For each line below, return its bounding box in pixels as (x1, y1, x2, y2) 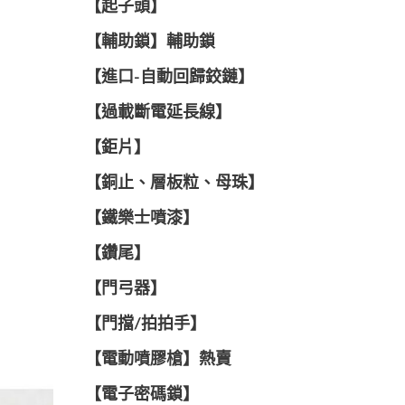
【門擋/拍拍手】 (84, 316, 206, 333)
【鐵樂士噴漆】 (84, 211, 199, 227)
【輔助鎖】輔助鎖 (84, 34, 215, 51)
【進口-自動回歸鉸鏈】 (84, 70, 254, 86)
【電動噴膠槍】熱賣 (84, 352, 231, 368)
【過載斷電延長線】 (84, 105, 231, 121)
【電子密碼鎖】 (84, 387, 199, 403)
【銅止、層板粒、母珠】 (84, 175, 264, 192)
